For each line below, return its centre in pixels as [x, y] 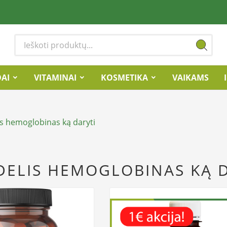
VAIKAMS [191, 77]
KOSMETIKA [124, 77]
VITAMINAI [55, 77]
